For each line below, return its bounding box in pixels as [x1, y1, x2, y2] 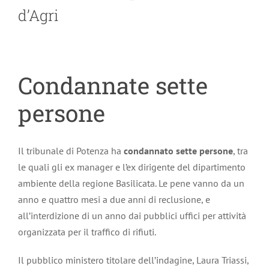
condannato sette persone [121, 145, 233, 157]
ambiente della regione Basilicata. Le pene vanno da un [18, 177, 244, 189]
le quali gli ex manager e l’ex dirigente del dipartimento [18, 161, 246, 173]
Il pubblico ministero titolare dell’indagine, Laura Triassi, [18, 254, 249, 266]
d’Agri [18, 5, 59, 25]
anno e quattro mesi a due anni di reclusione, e [18, 193, 210, 205]
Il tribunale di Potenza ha [18, 145, 121, 157]
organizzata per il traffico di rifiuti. [18, 226, 156, 238]
